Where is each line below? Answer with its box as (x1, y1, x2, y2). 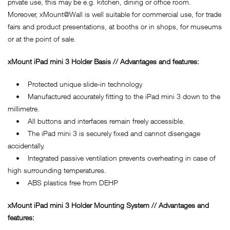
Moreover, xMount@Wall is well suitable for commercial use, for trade (8, 9, 221, 18)
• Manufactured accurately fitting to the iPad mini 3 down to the (8, 91, 220, 101)
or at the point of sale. (8, 34, 76, 43)
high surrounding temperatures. (8, 165, 106, 175)
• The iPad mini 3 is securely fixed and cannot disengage (8, 128, 200, 138)
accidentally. (8, 141, 45, 150)
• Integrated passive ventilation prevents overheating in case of (8, 153, 216, 162)
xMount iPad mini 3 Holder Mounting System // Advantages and (8, 200, 209, 209)
